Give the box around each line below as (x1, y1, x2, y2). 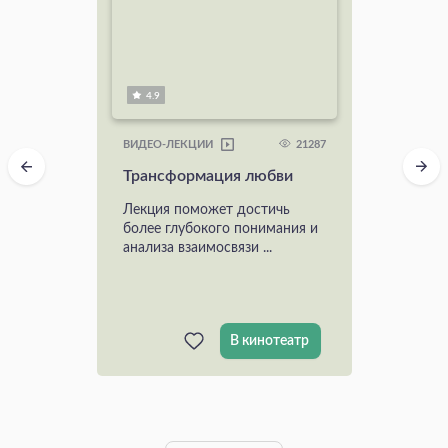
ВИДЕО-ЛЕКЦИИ (122, 140, 213, 151)
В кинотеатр (229, 334, 309, 349)
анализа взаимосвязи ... (122, 241, 272, 256)
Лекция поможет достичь (122, 203, 290, 218)
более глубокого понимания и (122, 222, 318, 237)
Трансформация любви (122, 168, 293, 185)
